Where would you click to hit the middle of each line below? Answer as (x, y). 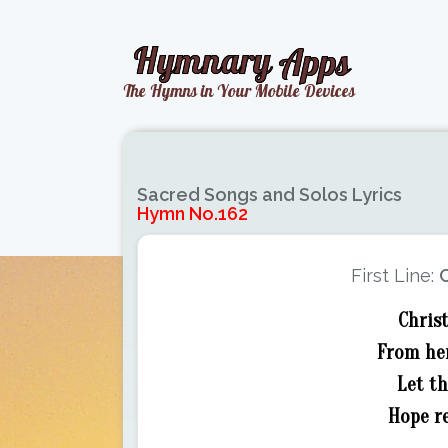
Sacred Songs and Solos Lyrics (269, 194)
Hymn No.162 (192, 213)
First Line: (395, 275)
